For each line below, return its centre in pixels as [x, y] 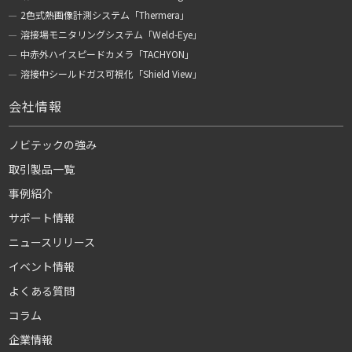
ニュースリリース [52, 242]
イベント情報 [42, 267]
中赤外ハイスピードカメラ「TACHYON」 [108, 54]
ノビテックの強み [53, 145]
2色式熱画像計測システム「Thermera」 [105, 15]
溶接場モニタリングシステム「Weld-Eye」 [112, 35]
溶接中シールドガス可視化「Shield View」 [112, 74]
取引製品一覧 [42, 169]
